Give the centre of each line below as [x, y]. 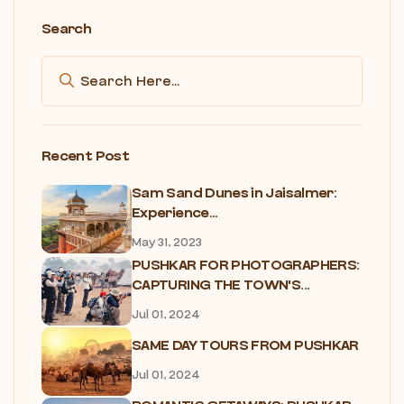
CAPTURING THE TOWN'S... [221, 285]
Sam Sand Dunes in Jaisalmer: [234, 193]
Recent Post [85, 156]
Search [67, 29]
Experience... [175, 213]
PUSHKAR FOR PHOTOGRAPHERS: [246, 265]
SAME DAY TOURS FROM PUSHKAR [245, 345]
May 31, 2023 [167, 243]
